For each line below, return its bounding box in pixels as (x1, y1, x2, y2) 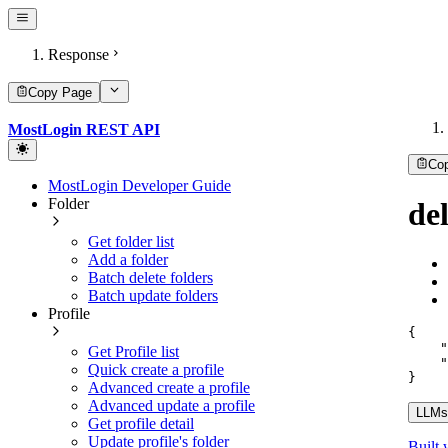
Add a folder (88, 250, 168, 268)
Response (48, 46, 109, 64)
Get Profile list (88, 342, 179, 360)
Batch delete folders (88, 268, 213, 286)
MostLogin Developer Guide (48, 176, 231, 194)
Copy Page (28, 84, 92, 100)
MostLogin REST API (8, 120, 160, 138)
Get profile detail (88, 414, 194, 432)
